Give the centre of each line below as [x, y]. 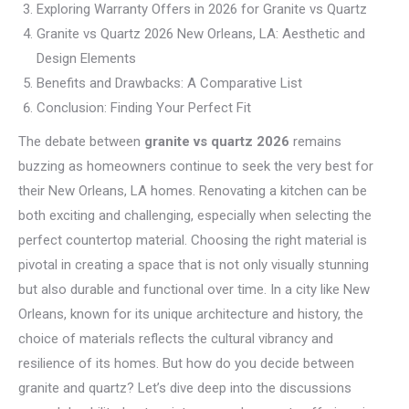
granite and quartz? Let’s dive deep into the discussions [185, 388]
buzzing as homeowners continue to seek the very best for [196, 166]
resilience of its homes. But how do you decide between [186, 363]
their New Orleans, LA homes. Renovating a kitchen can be [193, 191]
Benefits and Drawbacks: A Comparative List [169, 83]
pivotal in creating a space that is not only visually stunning [194, 265]
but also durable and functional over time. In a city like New [194, 289]
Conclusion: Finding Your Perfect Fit [144, 108]
